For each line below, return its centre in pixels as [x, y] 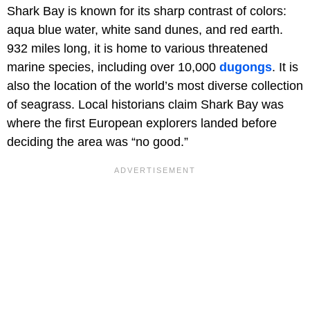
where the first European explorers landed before [142, 124]
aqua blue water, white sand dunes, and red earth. [145, 30]
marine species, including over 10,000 [113, 67]
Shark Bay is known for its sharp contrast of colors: [147, 11]
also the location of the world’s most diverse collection [155, 86]
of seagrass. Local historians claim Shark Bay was [145, 105]
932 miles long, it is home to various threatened [137, 49]
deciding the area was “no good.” [98, 142]
